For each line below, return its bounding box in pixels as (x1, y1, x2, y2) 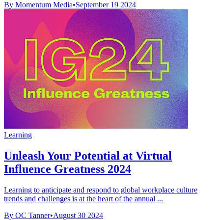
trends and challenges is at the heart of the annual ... (4, 194, 163, 203)
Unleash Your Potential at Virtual (4, 149, 172, 163)
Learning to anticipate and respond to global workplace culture (4, 186, 197, 194)
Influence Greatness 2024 (4, 163, 131, 176)
